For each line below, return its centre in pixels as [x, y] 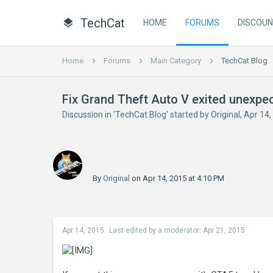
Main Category [176, 61]
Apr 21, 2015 [224, 230]
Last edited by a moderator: [156, 230]
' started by [189, 115]
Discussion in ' [89, 115]
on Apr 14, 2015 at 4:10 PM [177, 178]
